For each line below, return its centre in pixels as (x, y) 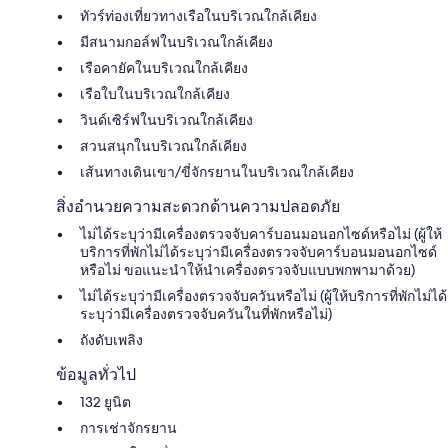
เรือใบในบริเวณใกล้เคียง (155, 93)
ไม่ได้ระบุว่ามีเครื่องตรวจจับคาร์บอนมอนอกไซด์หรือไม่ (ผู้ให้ (261, 233)
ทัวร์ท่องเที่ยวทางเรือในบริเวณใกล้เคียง (198, 15)
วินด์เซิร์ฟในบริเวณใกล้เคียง (166, 119)
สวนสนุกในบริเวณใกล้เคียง (163, 145)
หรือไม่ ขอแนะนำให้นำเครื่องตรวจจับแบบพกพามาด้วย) (247, 269)
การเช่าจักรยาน (128, 427)
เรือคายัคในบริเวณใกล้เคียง (164, 67)
